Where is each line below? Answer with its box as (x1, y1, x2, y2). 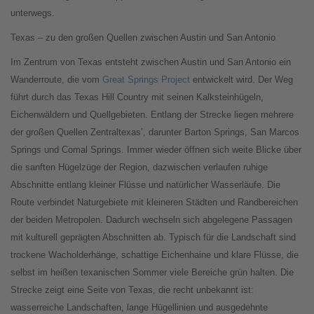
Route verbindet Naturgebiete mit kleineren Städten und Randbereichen (11, 197, 298, 208)
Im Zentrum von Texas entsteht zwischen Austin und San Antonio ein (11, 57, 291, 68)
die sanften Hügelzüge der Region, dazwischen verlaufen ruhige (11, 162, 268, 173)
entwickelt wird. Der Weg (190, 74, 293, 86)
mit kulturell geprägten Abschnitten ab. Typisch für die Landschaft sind (11, 232, 296, 243)
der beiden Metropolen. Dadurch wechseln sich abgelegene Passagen (11, 214, 292, 226)
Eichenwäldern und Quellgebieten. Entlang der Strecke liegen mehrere (11, 109, 294, 121)
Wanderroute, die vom (11, 74, 102, 86)
